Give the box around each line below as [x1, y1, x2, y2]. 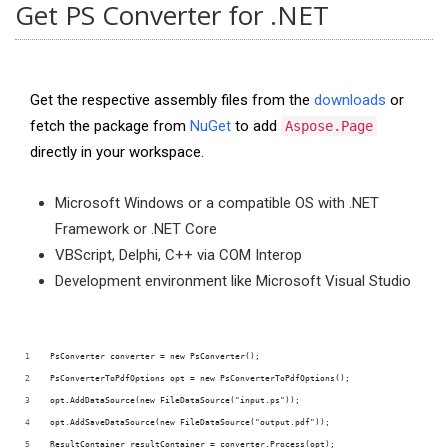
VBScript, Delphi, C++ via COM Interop [55, 246, 302, 264]
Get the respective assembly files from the [30, 91, 314, 109]
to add [231, 117, 281, 135]
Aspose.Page [285, 118, 373, 134]
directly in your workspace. [30, 143, 204, 161]
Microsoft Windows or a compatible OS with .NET [55, 194, 379, 212]
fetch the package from [30, 117, 190, 135]
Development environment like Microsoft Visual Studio [55, 272, 411, 290]
